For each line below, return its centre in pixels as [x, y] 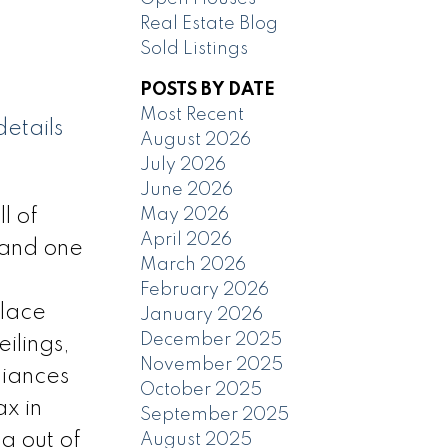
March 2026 [193, 264]
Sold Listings [194, 48]
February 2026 [205, 289]
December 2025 [211, 339]
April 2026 [186, 239]
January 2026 [202, 314]
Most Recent [192, 114]
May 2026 [185, 214]
